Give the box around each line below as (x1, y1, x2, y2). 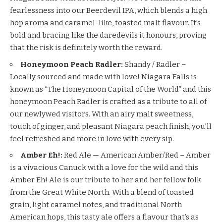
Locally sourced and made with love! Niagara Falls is (10, 72, 197, 81)
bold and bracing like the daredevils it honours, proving (10, 31, 207, 40)
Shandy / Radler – (124, 59, 186, 69)
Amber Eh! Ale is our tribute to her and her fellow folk (10, 175, 201, 185)
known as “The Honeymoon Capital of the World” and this (10, 84, 211, 94)
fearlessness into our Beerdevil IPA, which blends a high (10, 6, 207, 15)
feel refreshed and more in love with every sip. (10, 134, 174, 143)
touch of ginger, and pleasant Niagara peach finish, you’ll (10, 121, 212, 131)
